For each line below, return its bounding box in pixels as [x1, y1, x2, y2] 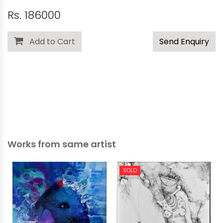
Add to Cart [23, 35, 75, 47]
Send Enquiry [159, 35, 209, 47]
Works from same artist [7, 138, 116, 151]
